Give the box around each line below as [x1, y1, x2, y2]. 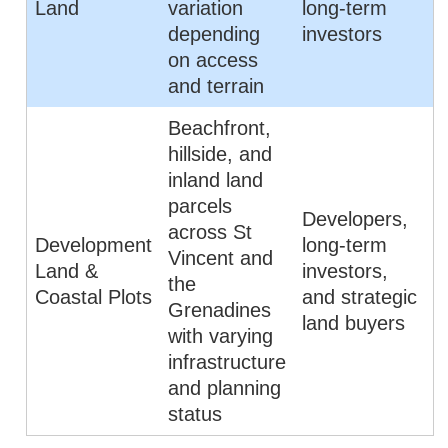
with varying [168, 325, 274, 347]
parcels [168, 195, 233, 217]
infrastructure [168, 351, 287, 373]
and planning [168, 377, 282, 399]
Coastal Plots [35, 286, 153, 308]
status [168, 403, 223, 425]
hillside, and [168, 143, 273, 165]
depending [168, 23, 261, 45]
